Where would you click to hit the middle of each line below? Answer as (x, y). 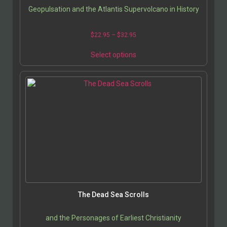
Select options (113, 55)
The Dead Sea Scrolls (113, 195)
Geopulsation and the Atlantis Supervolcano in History (113, 9)
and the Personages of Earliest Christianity (113, 218)
